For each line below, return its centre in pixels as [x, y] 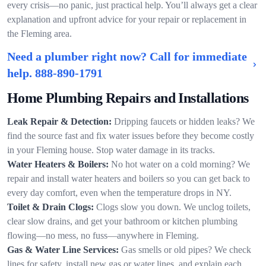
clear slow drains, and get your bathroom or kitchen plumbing [122, 221]
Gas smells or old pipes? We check [186, 250]
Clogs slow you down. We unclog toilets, [173, 207]
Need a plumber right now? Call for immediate [127, 56]
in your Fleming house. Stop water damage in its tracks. [111, 150]
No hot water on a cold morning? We [180, 164]
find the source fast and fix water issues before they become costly [131, 136]
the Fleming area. [39, 34]
